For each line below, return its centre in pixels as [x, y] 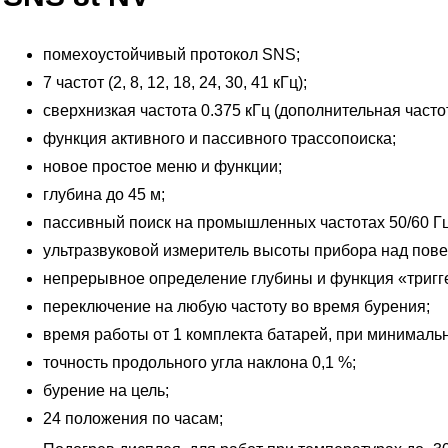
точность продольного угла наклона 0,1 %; [199, 363]
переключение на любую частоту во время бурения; [236, 307]
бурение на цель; [105, 391]
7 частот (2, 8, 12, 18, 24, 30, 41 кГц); [174, 83]
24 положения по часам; [132, 419]
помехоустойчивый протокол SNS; [171, 55]
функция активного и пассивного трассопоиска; [219, 139]
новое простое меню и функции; [162, 167]
